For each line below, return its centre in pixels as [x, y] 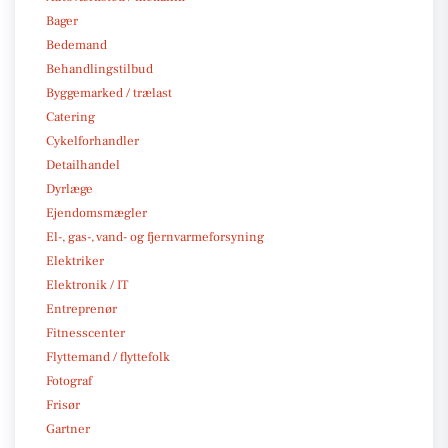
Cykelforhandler [92, 140]
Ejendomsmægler [96, 212]
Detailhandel [83, 164]
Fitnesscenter [85, 332]
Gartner [68, 428]
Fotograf [69, 380]
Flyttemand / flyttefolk [108, 356]
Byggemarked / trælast [109, 92]
